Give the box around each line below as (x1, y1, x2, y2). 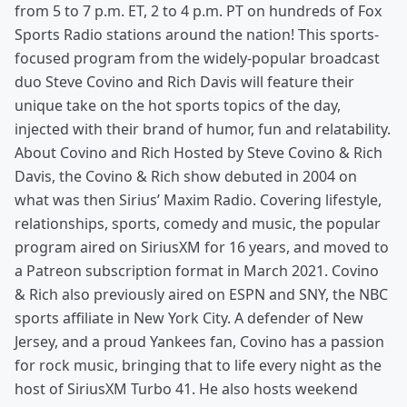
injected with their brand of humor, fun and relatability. (15, 119, 391, 139)
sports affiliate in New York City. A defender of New (15, 308, 363, 328)
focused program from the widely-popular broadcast (15, 48, 380, 68)
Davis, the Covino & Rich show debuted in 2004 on (15, 166, 357, 186)
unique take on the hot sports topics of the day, (15, 95, 341, 115)
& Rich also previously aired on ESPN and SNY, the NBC (15, 284, 388, 304)
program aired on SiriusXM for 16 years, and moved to (15, 237, 389, 257)
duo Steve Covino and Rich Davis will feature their (15, 72, 354, 92)
